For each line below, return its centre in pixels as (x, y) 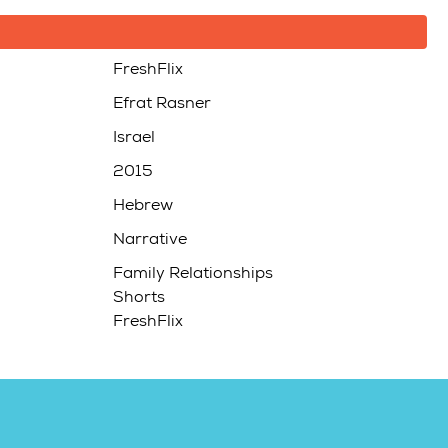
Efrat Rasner (162, 105)
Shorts (139, 299)
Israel (134, 139)
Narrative (150, 241)
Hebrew (143, 207)
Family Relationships (193, 275)
